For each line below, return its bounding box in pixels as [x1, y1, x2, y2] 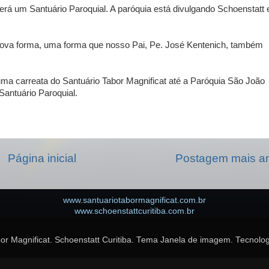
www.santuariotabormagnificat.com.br [63, 196, 206, 205]
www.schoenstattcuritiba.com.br [74, 207, 195, 216]
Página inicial [8, 151, 76, 165]
